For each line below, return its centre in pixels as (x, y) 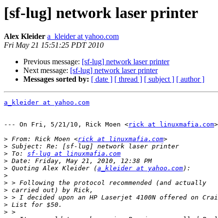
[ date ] (102, 79)
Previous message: (53, 62)
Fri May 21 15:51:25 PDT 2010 (54, 45)
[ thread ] (128, 79)
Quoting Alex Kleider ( (53, 168)
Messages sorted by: (56, 79)
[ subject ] (159, 79)
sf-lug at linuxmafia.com (74, 154)
